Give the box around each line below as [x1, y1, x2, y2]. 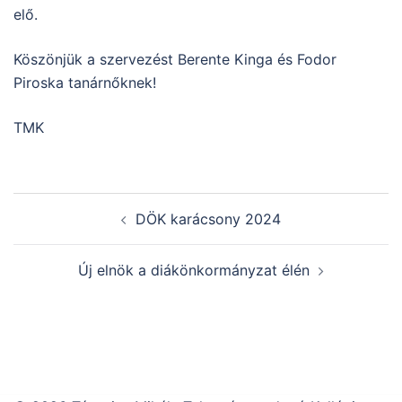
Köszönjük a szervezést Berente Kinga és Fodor [13, 49, 336, 68]
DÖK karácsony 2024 [135, 209, 281, 228]
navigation [13, 215, 123, 242]
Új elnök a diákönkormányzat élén [78, 260, 310, 279]
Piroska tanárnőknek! [13, 73, 161, 92]
